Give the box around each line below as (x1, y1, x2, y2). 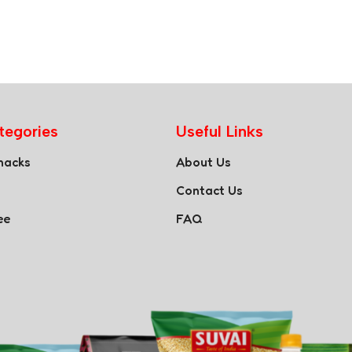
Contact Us (176, 182, 243, 198)
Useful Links (176, 122, 263, 141)
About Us (176, 154, 231, 170)
